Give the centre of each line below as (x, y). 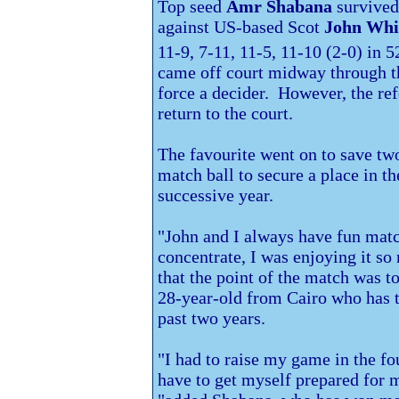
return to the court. (225, 113)
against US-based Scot (241, 27)
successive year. (216, 195)
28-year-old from (222, 297)
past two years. (214, 318)
